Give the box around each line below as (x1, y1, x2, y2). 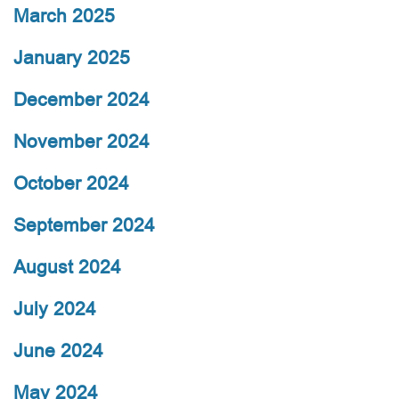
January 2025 (13, 45, 130, 71)
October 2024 (13, 170, 129, 197)
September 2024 (13, 212, 155, 239)
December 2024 (13, 86, 150, 113)
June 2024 (13, 338, 103, 364)
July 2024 (13, 296, 96, 322)
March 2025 (13, 3, 115, 29)
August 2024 (13, 254, 121, 281)
